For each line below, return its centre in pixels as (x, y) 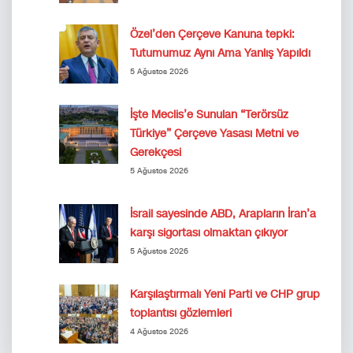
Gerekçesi (156, 152)
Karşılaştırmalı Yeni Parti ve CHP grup (225, 294)
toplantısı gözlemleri (181, 313)
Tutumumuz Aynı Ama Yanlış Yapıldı (220, 53)
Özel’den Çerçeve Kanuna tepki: (212, 34)
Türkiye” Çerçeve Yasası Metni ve (214, 133)
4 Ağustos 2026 (159, 331)
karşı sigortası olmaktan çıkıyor (209, 232)
